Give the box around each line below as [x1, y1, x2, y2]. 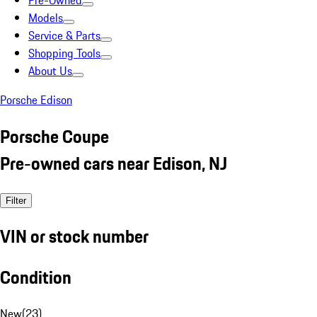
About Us [28, 62, 72, 79]
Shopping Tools [28, 45, 100, 62]
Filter [6, 195, 26, 206]
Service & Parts [28, 27, 100, 44]
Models [28, 9, 63, 26]
